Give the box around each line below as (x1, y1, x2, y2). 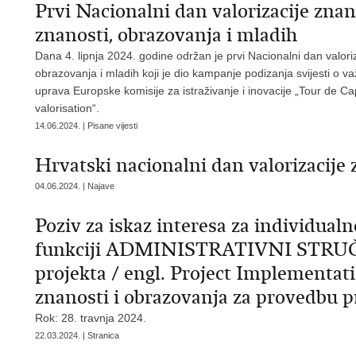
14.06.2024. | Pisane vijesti (35, 121, 137, 130)
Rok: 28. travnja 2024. (35, 311, 146, 324)
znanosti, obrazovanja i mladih (35, 23, 297, 47)
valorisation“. (35, 102, 103, 114)
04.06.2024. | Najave (35, 181, 114, 191)
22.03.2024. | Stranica (35, 331, 119, 340)
